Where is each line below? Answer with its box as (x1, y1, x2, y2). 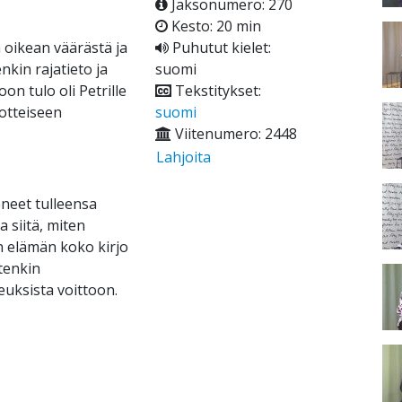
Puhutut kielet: (168, 38, 271, 58)
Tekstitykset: (170, 81, 261, 101)
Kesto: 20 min (167, 16, 261, 37)
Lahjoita (155, 147, 211, 168)
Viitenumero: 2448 (170, 124, 297, 144)
